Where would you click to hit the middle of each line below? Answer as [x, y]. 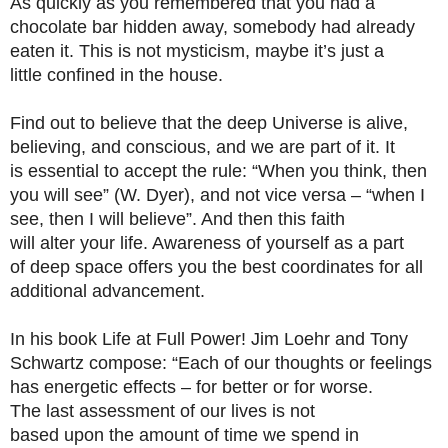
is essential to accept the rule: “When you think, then [218, 171]
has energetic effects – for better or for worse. [191, 387]
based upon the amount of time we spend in [184, 435]
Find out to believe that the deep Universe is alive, [209, 123]
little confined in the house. [116, 75]
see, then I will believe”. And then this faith [177, 219]
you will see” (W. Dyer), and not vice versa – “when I [217, 195]
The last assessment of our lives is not [162, 411]
